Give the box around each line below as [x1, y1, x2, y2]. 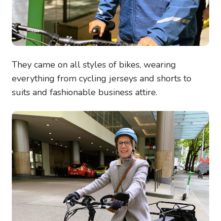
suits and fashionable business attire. [12, 86, 157, 99]
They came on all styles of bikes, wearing [12, 59, 176, 71]
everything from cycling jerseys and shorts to [12, 73, 191, 85]
